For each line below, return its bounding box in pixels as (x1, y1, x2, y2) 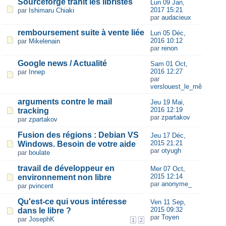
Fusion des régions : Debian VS (18, 131, 139, 139)
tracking (18, 106, 49, 115)
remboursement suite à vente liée (18, 28, 144, 37)
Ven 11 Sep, (150, 198, 186, 206)
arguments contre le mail (18, 97, 112, 106)
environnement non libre (18, 173, 111, 182)
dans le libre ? (18, 206, 71, 215)
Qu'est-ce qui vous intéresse (18, 197, 127, 206)
